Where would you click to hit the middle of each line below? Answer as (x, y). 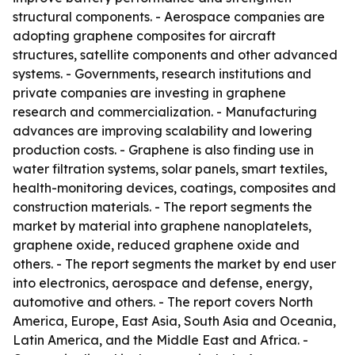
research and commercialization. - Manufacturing (165, 112)
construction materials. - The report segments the (162, 207)
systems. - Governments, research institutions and (162, 74)
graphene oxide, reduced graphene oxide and (156, 245)
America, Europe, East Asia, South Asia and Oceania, (174, 321)
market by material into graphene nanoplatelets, (162, 226)
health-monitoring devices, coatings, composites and (174, 188)
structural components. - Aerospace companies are (169, 17)
